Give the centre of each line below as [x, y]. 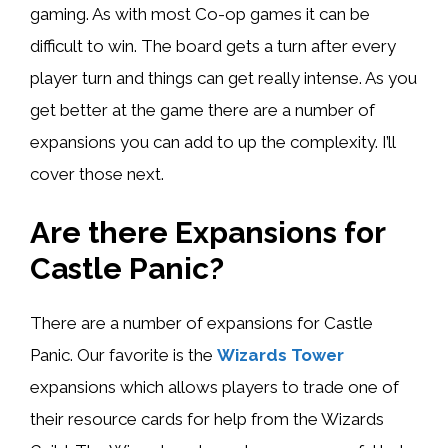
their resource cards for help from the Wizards [207, 419]
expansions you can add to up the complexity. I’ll [212, 141]
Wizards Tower [280, 355]
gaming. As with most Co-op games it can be [200, 13]
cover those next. [97, 173]
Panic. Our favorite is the [123, 355]
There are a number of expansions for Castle [201, 323]
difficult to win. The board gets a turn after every [213, 45]
